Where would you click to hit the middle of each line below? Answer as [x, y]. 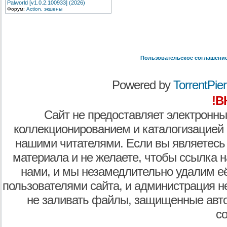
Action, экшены [44, 9]
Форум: [17, 9]
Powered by [142, 85]
